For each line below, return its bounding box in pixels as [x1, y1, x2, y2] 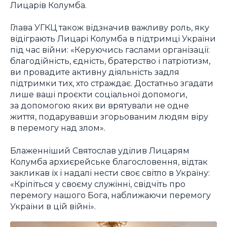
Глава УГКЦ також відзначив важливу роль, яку [10, 22, 209, 33]
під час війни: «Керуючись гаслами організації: [10, 45, 210, 55]
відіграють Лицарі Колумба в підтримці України [10, 33, 216, 44]
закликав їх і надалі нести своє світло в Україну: [10, 167, 210, 178]
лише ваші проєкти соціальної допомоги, [10, 89, 187, 100]
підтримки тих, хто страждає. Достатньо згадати [10, 78, 213, 89]
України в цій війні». [10, 201, 96, 211]
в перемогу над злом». [10, 123, 105, 133]
